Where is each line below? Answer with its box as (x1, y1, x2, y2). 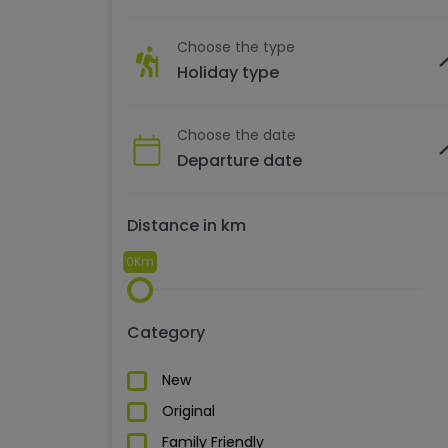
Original (161, 401, 215, 421)
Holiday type (177, 61, 279, 84)
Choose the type (177, 37, 295, 57)
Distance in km (127, 214, 246, 237)
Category (127, 321, 205, 344)
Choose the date (177, 125, 296, 145)
